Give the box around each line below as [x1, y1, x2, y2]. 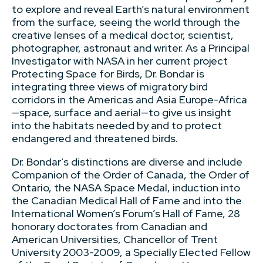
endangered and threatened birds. [12, 131, 178, 145]
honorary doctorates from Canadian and [12, 220, 207, 233]
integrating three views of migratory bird [12, 80, 208, 93]
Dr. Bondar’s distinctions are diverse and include [12, 155, 242, 168]
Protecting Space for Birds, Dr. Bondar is [12, 67, 204, 80]
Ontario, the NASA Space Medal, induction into [12, 181, 240, 194]
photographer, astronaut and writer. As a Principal [12, 41, 249, 55]
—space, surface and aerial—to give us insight [12, 106, 231, 119]
